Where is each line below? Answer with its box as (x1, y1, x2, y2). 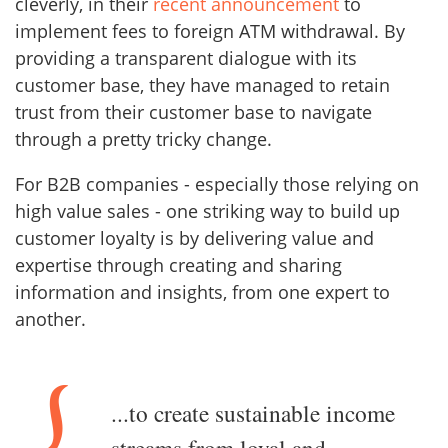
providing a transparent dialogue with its (15, 45, 357, 70)
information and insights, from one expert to (15, 279, 390, 304)
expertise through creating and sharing (15, 252, 342, 277)
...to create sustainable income (111, 397, 395, 430)
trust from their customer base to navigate (15, 99, 372, 124)
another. (15, 306, 91, 331)
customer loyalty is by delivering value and (15, 225, 374, 250)
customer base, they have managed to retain (15, 72, 390, 97)
